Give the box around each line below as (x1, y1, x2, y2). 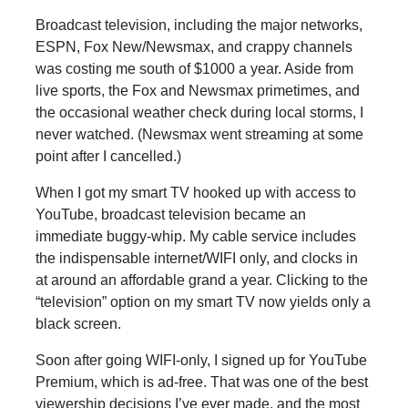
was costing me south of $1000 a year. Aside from (35, 60, 353, 76)
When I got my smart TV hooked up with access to (35, 184, 356, 200)
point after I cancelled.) (35, 148, 181, 164)
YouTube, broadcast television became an (35, 206, 306, 222)
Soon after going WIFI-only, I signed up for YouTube (35, 352, 367, 368)
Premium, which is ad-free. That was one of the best (35, 373, 368, 390)
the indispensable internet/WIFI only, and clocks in (35, 250, 358, 266)
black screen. (35, 315, 121, 331)
